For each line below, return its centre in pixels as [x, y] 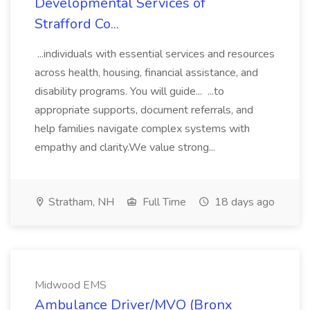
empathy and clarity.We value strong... [126, 147]
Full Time [163, 202]
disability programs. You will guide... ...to [129, 91]
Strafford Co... [77, 24]
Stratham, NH [80, 202]
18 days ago [243, 202]
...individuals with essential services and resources [155, 54]
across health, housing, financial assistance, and [146, 73]
